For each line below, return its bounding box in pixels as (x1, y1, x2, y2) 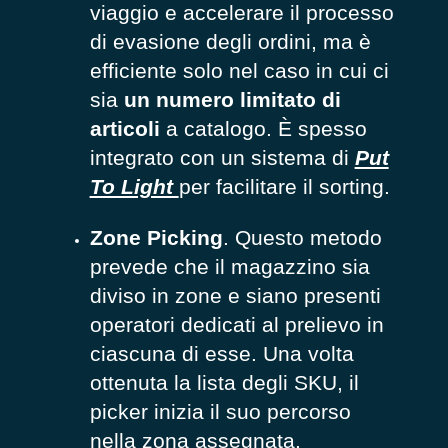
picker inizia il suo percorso (89, 400, 351, 424)
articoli (89, 117, 160, 141)
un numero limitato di (123, 88, 341, 112)
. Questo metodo (222, 226, 382, 250)
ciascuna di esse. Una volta (89, 342, 354, 366)
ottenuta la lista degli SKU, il (89, 371, 359, 395)
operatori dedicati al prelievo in (89, 313, 384, 337)
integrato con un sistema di (89, 146, 355, 170)
